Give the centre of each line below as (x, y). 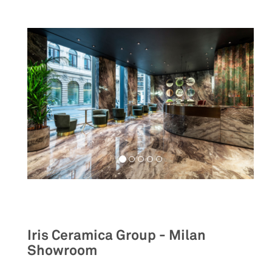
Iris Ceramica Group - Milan (117, 236)
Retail (45, 204)
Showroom (62, 251)
